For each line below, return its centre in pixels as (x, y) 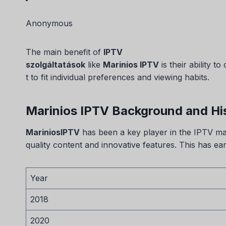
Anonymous (49, 23)
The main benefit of (65, 52)
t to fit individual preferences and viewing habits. (118, 77)
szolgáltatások (55, 64)
